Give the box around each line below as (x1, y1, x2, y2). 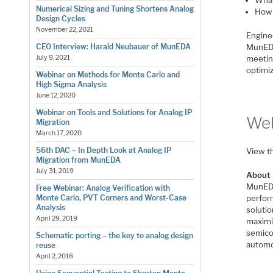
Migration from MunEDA (35, 155, 121, 165)
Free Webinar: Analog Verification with (35, 183, 170, 193)
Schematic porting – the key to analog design (35, 231, 193, 241)
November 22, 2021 (35, 26, 93, 34)
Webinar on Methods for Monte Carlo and (35, 70, 180, 80)
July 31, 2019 (35, 167, 74, 175)
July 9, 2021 (35, 54, 70, 62)
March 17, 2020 (35, 129, 82, 138)
